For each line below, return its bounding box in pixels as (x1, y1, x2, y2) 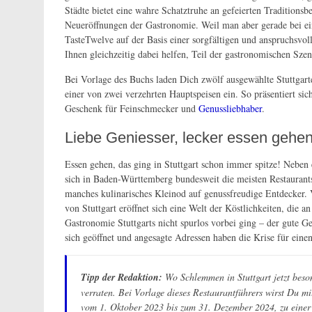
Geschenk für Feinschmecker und (65, 102, 198, 115)
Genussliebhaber (198, 102, 262, 115)
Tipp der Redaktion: (81, 270, 162, 284)
